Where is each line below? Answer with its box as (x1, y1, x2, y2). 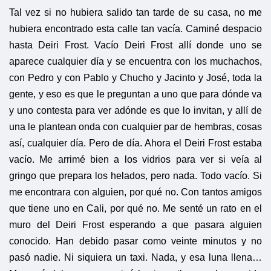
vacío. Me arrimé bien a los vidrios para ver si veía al (9, 154, 262, 165)
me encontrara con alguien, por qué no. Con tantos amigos (9, 187, 262, 198)
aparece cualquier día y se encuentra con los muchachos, (9, 56, 262, 67)
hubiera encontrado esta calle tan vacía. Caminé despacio (9, 24, 262, 34)
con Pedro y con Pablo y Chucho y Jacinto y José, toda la (9, 73, 262, 83)
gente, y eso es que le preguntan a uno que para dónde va (9, 89, 262, 100)
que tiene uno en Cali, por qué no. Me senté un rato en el (9, 203, 262, 214)
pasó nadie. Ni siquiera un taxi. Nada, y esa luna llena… (9, 252, 262, 263)
